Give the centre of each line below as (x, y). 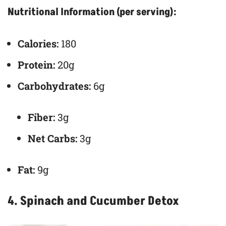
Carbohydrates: (54, 86)
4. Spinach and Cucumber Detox (93, 201)
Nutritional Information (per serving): (92, 12)
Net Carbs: (52, 138)
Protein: (36, 64)
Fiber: (41, 117)
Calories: (38, 43)
